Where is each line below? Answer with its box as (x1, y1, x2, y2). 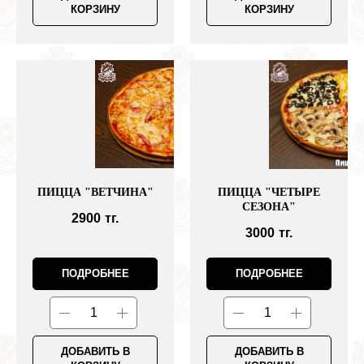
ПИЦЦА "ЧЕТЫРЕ (218, 186, 320, 199)
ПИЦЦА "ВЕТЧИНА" (37, 186, 154, 199)
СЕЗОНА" (242, 201, 296, 214)
